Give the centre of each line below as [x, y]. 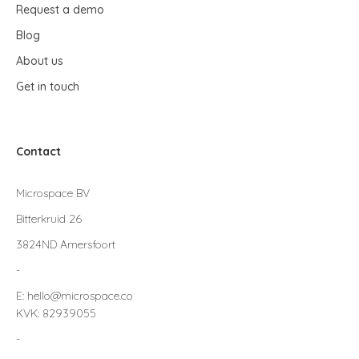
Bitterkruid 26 [49, 218]
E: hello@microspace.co [75, 295]
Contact [38, 151]
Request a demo [60, 9]
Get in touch [48, 86]
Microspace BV [53, 193]
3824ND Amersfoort [66, 244]
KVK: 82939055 [56, 313]
